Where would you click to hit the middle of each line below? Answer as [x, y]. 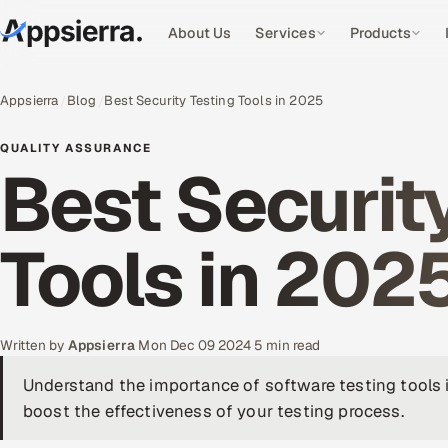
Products [380, 33]
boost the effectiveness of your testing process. [213, 411]
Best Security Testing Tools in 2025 [214, 100]
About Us [200, 33]
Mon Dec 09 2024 [194, 345]
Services [285, 33]
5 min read [287, 345]
